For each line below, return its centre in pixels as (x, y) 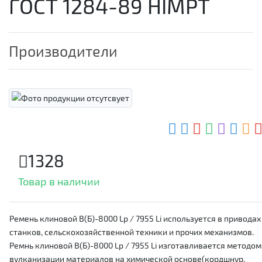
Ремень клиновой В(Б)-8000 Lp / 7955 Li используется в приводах (135, 219)
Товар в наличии (59, 182)
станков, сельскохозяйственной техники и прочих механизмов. (132, 232)
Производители (63, 51)
